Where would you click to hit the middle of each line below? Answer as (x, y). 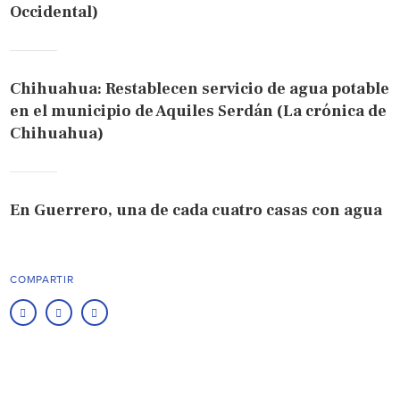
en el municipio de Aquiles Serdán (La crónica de (199, 111)
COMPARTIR (42, 279)
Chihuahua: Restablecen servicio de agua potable (200, 88)
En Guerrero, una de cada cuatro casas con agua (196, 210)
